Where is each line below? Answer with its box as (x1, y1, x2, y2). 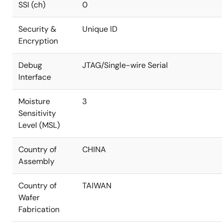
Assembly (18, 156, 55, 166)
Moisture (18, 96, 50, 107)
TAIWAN (82, 180, 111, 191)
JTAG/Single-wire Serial (82, 60, 168, 70)
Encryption (18, 36, 58, 46)
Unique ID (82, 24, 117, 34)
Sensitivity (18, 108, 56, 118)
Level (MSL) (18, 120, 60, 130)
